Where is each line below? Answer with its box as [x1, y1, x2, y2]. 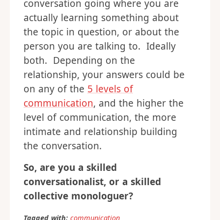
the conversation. [24, 139, 102, 153]
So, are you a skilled [24, 161, 117, 174]
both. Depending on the [24, 54, 135, 67]
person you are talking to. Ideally [24, 40, 176, 53]
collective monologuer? [24, 190, 133, 203]
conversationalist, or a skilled [24, 175, 161, 189]
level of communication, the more [24, 111, 176, 124]
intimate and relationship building [24, 125, 177, 138]
